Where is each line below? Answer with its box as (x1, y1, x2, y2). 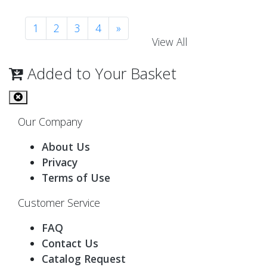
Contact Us (42, 236, 98, 251)
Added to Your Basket (23, 63, 176, 84)
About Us (42, 139, 90, 154)
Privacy (42, 155, 77, 170)
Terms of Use (42, 170, 110, 185)
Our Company (18, 114, 82, 129)
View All (152, 34, 188, 49)
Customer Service (18, 195, 100, 210)
